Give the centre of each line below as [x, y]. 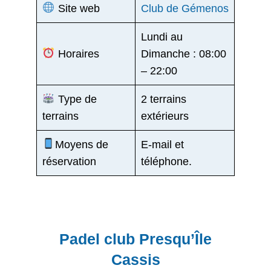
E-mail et [162, 144]
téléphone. [166, 161]
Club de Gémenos [185, 8]
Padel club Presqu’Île [135, 239]
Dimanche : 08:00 [184, 54]
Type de [76, 99]
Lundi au [162, 37]
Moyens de [81, 144]
